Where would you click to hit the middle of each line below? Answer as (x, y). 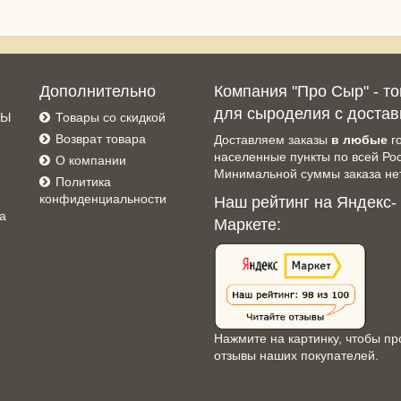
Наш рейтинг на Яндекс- (305, 203)
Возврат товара (101, 139)
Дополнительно (98, 92)
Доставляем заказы (273, 140)
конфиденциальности (103, 199)
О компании (91, 161)
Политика (83, 182)
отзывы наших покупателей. (296, 355)
